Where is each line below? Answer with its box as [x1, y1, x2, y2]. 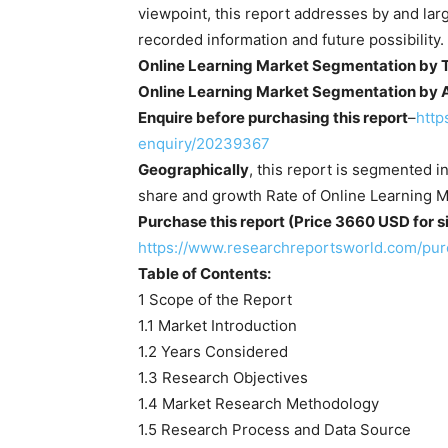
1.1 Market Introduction [138, 316, 297, 335]
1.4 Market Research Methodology [138, 394, 379, 413]
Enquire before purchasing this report [138, 108, 408, 127]
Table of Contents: [138, 264, 271, 283]
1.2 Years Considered [138, 342, 288, 361]
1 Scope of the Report [138, 290, 292, 309]
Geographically [138, 160, 249, 179]
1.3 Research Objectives [138, 368, 308, 387]
